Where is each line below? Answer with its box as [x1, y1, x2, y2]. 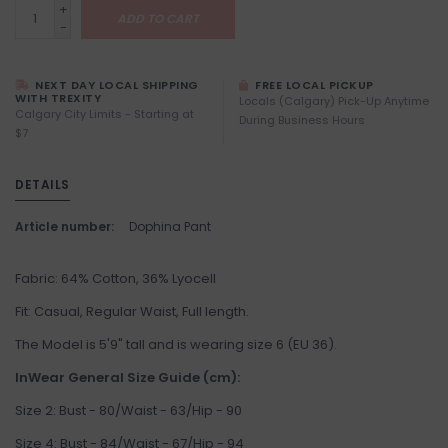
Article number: [15, 218, 114, 236]
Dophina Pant [129, 218, 211, 236]
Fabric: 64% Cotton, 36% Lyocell [15, 269, 216, 289]
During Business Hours [239, 112, 365, 129]
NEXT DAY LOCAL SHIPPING [31, 77, 199, 94]
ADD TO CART [117, 10, 199, 28]
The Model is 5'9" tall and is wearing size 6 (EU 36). [15, 335, 337, 355]
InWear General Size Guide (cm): [15, 368, 240, 388]
